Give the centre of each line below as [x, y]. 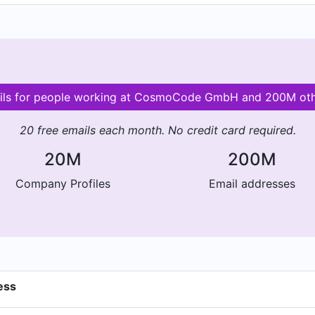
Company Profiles [63, 184]
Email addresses [252, 184]
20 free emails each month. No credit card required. [157, 130]
